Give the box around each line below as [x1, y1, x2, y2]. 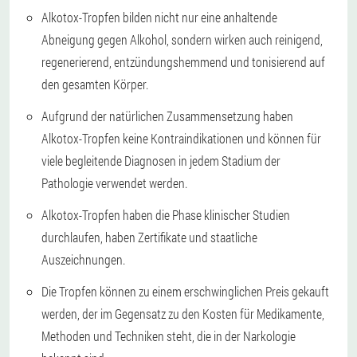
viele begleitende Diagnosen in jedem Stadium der [41, 152, 280, 170]
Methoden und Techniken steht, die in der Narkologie [41, 328, 296, 345]
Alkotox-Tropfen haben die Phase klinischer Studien [41, 206, 290, 224]
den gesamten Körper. [41, 76, 148, 93]
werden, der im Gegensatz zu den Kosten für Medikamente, [41, 305, 324, 323]
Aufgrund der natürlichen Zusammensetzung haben [41, 108, 293, 125]
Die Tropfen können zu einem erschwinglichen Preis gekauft [41, 283, 329, 300]
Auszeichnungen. [41, 251, 125, 269]
